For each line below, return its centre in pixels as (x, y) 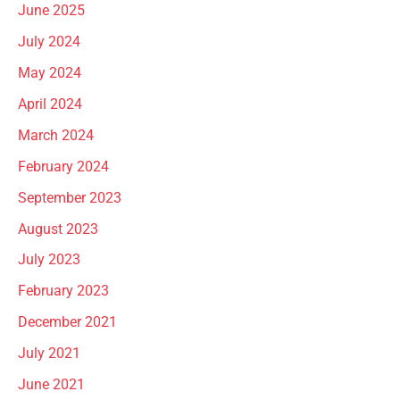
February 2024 (63, 167)
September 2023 (70, 198)
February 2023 (63, 292)
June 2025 (51, 11)
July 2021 (49, 354)
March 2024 (56, 135)
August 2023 (58, 229)
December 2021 (67, 323)
